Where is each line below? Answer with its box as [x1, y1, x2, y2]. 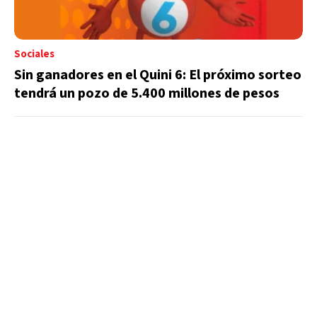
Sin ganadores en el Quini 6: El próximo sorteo [14, 64, 301, 85]
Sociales [14, 46, 54, 62]
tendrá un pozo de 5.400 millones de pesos [14, 83, 279, 103]
